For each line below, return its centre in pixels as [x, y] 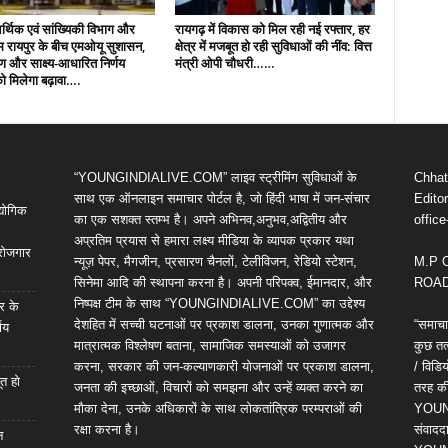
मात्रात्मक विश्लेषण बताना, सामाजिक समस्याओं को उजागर [209, 345]
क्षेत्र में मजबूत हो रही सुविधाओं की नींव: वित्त [273, 46]
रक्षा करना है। [106, 429]
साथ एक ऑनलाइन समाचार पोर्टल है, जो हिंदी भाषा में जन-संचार [221, 198]
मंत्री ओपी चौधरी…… [224, 63]
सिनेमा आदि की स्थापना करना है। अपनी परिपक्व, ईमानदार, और [222, 282]
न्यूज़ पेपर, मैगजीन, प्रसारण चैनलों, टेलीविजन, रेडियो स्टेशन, [215, 261]
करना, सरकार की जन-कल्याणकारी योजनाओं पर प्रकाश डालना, [223, 366]
